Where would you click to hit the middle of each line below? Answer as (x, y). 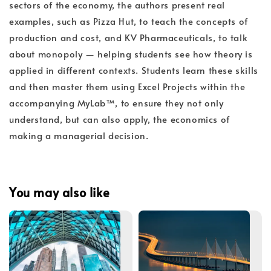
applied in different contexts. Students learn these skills (134, 70)
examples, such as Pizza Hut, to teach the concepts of (129, 21)
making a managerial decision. (82, 135)
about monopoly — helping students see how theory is (131, 53)
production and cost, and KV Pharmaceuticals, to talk (129, 37)
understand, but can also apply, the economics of (119, 119)
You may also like (60, 193)
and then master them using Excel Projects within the (127, 86)
